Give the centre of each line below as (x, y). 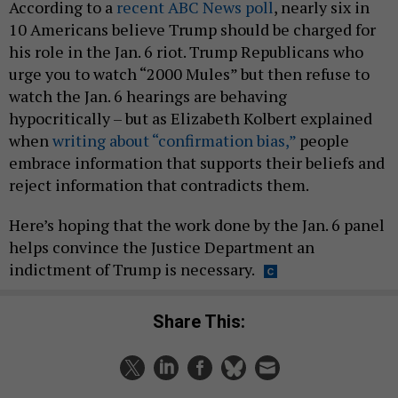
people (322, 140)
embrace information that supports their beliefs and (197, 162)
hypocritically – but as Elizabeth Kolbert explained (191, 118)
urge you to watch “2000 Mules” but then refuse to (189, 73)
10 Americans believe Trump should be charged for (192, 29)
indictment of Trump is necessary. (132, 269)
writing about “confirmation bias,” (174, 140)
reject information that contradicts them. (160, 184)
